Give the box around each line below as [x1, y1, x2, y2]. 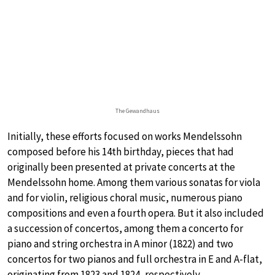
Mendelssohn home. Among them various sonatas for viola [7, 175, 260, 189]
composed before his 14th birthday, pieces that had [7, 144, 234, 158]
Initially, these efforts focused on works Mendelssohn [7, 129, 242, 143]
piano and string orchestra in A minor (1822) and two [7, 236, 233, 250]
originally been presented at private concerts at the [7, 160, 235, 174]
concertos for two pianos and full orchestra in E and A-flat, [7, 252, 262, 266]
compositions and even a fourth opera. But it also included [7, 206, 264, 220]
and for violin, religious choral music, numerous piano [7, 190, 242, 204]
